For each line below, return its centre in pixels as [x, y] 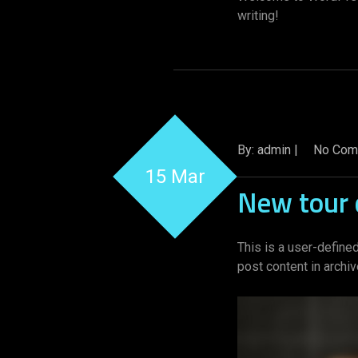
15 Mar [175, 177]
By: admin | [269, 150]
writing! [258, 16]
